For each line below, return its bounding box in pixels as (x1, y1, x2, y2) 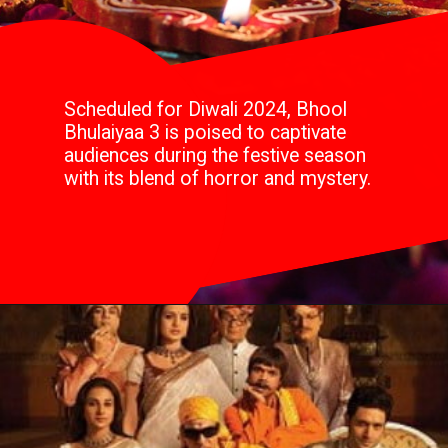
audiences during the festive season (64, 144, 367, 168)
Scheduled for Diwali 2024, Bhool (64, 98, 348, 122)
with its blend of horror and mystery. (64, 167, 372, 191)
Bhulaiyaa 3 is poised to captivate (64, 121, 347, 145)
